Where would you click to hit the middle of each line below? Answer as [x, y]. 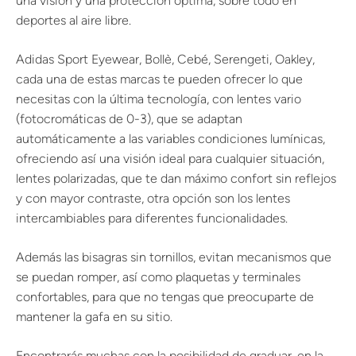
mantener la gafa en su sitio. [94, 317]
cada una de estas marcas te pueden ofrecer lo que [159, 79]
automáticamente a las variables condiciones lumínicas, [170, 139]
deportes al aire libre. [74, 20]
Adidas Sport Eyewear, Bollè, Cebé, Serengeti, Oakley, [165, 59]
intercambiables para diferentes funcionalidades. [152, 218]
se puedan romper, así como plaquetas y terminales [158, 277]
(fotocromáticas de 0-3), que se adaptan [129, 119]
